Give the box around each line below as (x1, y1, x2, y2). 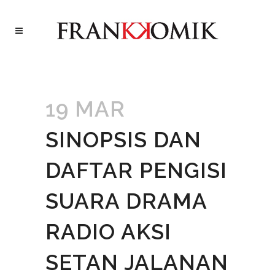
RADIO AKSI (45, 219, 171, 244)
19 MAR (45, 96, 125, 122)
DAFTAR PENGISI (45, 158, 227, 183)
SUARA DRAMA (45, 188, 207, 214)
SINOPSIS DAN (45, 127, 201, 152)
